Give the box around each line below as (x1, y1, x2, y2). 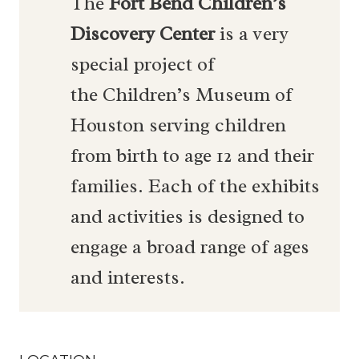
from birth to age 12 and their (71, 143, 314, 168)
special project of (71, 52, 215, 77)
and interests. (71, 265, 185, 290)
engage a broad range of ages (71, 235, 309, 260)
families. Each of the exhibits (71, 174, 320, 199)
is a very (215, 22, 288, 46)
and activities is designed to (71, 204, 305, 229)
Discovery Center (71, 22, 215, 46)
